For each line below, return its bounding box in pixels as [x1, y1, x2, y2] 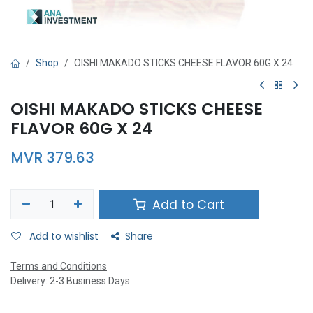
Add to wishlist [29, 229, 99, 243]
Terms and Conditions [10, 261, 107, 272]
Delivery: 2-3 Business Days [10, 275, 130, 286]
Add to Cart [149, 196, 225, 213]
